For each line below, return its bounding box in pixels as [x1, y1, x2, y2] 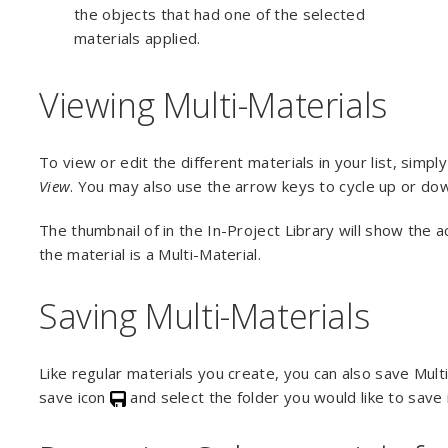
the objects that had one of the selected [74, 4, 366, 24]
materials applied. [74, 28, 201, 48]
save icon [39, 387, 110, 407]
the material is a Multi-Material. [39, 244, 261, 264]
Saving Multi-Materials [39, 293, 370, 339]
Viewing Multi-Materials [39, 82, 387, 128]
